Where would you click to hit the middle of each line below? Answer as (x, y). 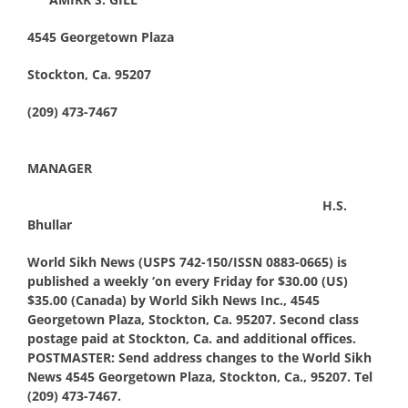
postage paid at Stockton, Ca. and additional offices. (191, 338)
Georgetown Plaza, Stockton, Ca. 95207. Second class (193, 319)
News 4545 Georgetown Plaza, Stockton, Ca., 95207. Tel (199, 376)
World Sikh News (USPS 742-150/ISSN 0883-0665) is (187, 261)
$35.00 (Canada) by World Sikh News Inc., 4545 (173, 300)
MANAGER (59, 168)
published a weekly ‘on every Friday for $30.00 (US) (187, 280)
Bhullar (49, 224)
